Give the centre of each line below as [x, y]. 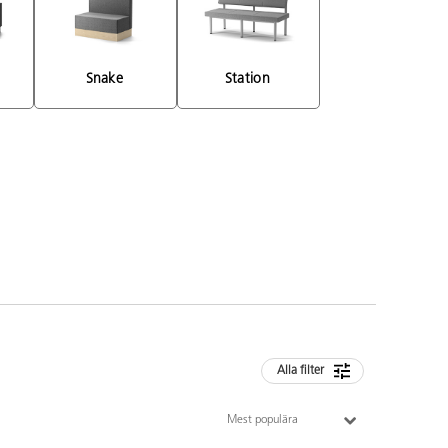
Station [249, 79]
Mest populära [263, 419]
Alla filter [300, 371]
